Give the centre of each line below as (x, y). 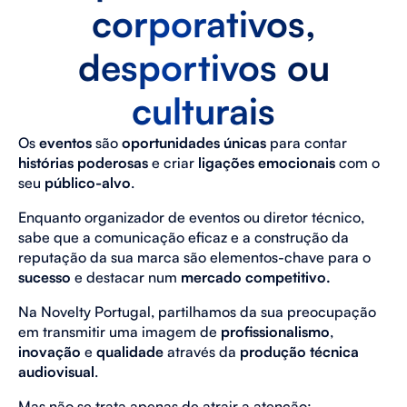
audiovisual (56, 372)
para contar (307, 143)
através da (202, 352)
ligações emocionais (267, 163)
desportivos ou (203, 67)
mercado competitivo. (256, 277)
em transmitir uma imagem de (119, 332)
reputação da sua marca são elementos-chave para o (194, 257)
